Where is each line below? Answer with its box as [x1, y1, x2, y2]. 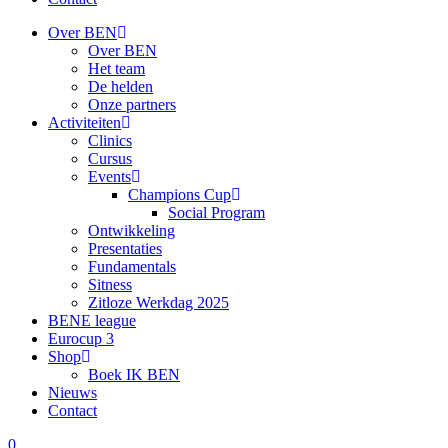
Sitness [88, 276, 132, 293]
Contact [48, 402, 97, 419]
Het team [88, 60, 145, 77]
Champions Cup [128, 186, 231, 203]
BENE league [48, 312, 136, 329]
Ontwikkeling [88, 222, 175, 239]
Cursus [88, 150, 132, 167]
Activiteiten [48, 114, 121, 131]
